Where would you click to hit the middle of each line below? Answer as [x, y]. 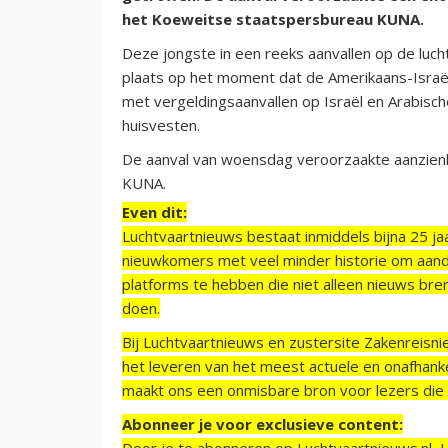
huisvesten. [161, 124]
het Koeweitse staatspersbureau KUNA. [273, 18]
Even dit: [154, 211]
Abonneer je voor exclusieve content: [262, 423]
